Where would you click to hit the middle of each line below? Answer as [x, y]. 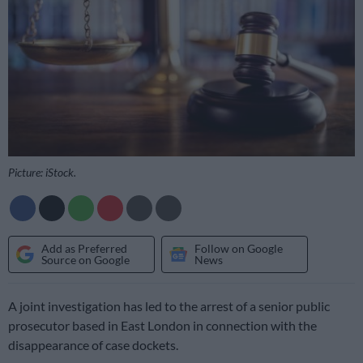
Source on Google [85, 259]
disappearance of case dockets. [93, 344]
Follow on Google [239, 248]
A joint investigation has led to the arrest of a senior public [169, 305]
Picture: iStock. [42, 172]
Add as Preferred [84, 248]
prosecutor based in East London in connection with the [162, 325]
